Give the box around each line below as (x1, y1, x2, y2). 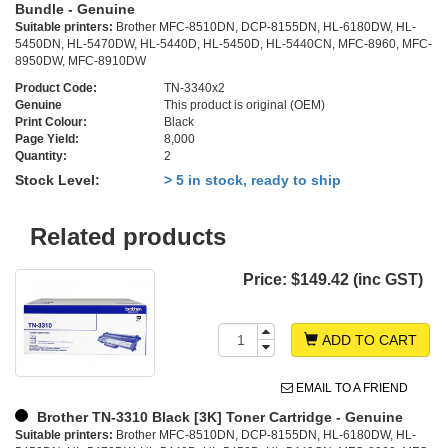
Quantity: (15, 149, 67, 164)
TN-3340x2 (164, 81, 226, 96)
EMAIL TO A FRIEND (293, 381, 408, 396)
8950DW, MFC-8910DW (15, 54, 146, 69)
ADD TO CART (318, 332, 418, 349)
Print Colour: (15, 115, 87, 130)
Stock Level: (15, 172, 100, 189)
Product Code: (15, 81, 97, 96)
